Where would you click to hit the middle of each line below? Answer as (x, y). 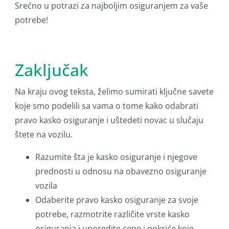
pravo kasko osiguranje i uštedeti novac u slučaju (109, 120)
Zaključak (52, 70)
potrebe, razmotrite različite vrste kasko (112, 214)
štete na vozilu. (44, 134)
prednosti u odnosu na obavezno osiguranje (121, 171)
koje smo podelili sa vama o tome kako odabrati (107, 106)
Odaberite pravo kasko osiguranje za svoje (117, 200)
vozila (46, 186)
